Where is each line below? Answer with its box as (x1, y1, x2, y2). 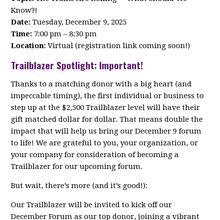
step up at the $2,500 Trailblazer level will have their (11, 103, 200, 112)
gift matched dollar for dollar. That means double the (11, 115, 203, 124)
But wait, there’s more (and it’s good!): (11, 181, 148, 191)
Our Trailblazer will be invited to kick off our (11, 200, 172, 210)
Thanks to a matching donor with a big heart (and (11, 80, 192, 89)
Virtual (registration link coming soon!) (46, 41, 191, 51)
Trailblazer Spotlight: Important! (11, 58, 143, 72)
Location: (11, 41, 46, 51)
